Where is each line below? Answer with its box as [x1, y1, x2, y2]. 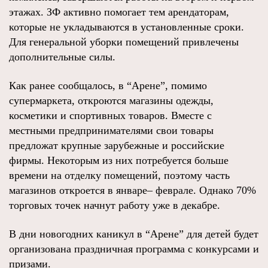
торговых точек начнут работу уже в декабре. [9, 199, 220, 211]
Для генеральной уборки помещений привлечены [9, 36, 239, 48]
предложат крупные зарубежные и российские [9, 139, 224, 151]
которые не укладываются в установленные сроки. [9, 21, 244, 33]
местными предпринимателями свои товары [9, 124, 214, 136]
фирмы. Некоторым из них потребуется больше [9, 154, 229, 166]
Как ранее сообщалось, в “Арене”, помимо [9, 80, 207, 92]
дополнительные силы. [9, 51, 115, 63]
